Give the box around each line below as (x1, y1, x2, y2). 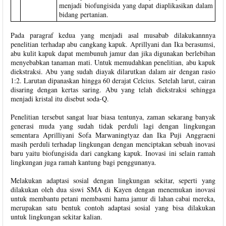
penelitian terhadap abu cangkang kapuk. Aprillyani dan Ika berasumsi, (11, 39, 215, 49)
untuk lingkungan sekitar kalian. (11, 211, 102, 221)
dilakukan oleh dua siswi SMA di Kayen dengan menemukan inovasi (11, 184, 215, 194)
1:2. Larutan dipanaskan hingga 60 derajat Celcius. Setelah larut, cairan (11, 75, 215, 85)
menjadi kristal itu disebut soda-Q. (11, 93, 109, 103)
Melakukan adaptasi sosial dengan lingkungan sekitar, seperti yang (11, 175, 215, 185)
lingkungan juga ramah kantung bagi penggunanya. (11, 157, 156, 167)
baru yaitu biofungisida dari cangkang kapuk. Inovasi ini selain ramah (11, 148, 215, 158)
